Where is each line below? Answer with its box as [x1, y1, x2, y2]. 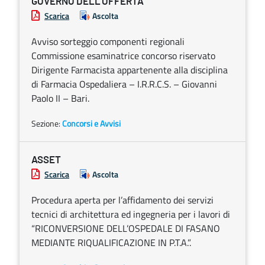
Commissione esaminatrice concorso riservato [31, 49, 215, 63]
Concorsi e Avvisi [62, 117, 121, 130]
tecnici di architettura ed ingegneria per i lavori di [31, 207, 230, 221]
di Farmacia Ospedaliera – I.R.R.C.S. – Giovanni [31, 77, 217, 91]
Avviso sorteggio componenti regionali [31, 34, 185, 49]
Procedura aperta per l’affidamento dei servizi [31, 193, 214, 207]
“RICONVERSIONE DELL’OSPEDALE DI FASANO [31, 221, 220, 235]
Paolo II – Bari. [31, 91, 89, 105]
